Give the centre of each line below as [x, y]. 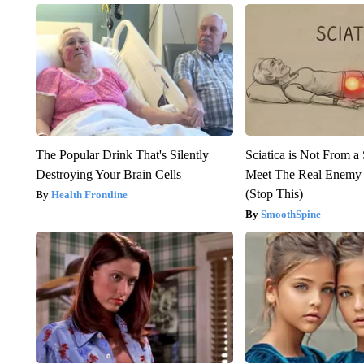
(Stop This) [275, 193]
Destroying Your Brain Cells [108, 174]
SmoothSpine [291, 214]
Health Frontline [89, 194]
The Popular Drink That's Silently [122, 154]
